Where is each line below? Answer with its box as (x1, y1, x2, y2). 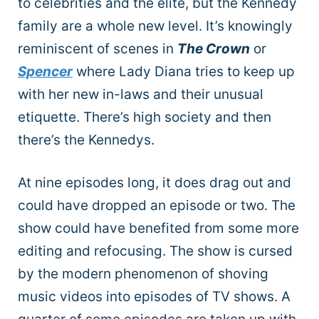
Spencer (18, 63, 73, 80)
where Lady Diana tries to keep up (73, 63, 295, 80)
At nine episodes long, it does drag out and (18, 174, 291, 192)
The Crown (177, 40, 250, 57)
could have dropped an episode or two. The (18, 197, 296, 214)
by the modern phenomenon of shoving (18, 266, 268, 283)
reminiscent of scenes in (18, 40, 177, 57)
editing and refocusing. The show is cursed (18, 243, 293, 260)
